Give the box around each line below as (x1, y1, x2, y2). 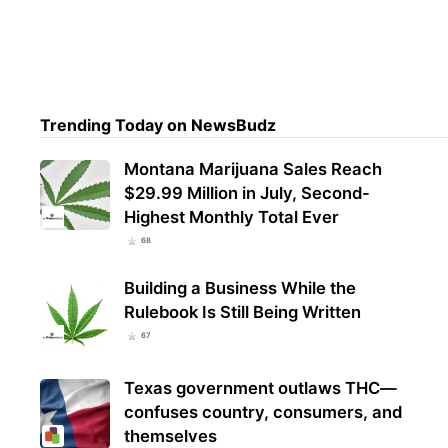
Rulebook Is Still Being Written (124, 301, 362, 322)
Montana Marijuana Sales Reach (124, 159, 383, 180)
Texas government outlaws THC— (124, 377, 398, 398)
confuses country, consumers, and (124, 401, 403, 422)
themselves (124, 425, 218, 446)
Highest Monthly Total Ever (124, 207, 340, 228)
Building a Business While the (124, 277, 357, 298)
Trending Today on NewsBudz (40, 115, 277, 136)
